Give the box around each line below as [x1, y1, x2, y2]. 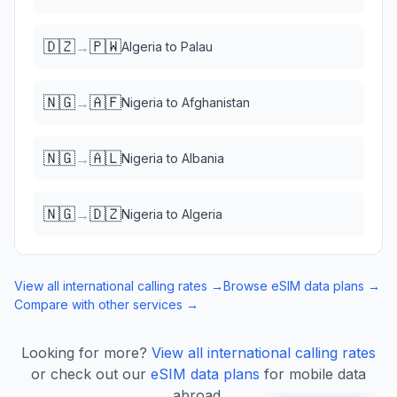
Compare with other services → [14, 297, 198, 312]
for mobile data [264, 365, 366, 383]
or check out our [31, 365, 146, 383]
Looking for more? [21, 344, 147, 362]
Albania [182, 151, 224, 166]
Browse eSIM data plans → [223, 278, 380, 293]
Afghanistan [182, 95, 250, 110]
